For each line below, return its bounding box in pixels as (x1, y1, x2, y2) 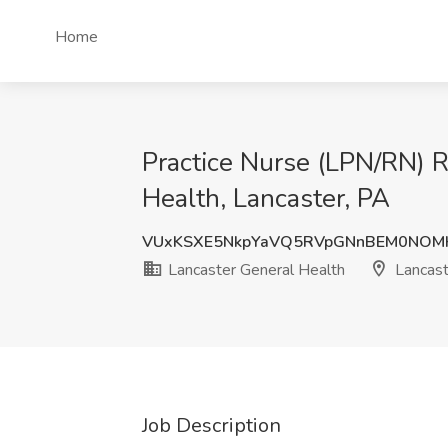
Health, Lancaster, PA (142, 181, 390, 216)
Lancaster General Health (164, 259, 345, 281)
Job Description (142, 412, 281, 439)
